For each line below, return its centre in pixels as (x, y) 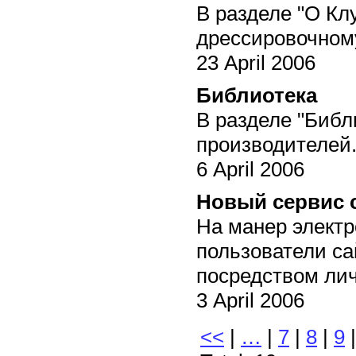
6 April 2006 (250, 169)
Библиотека (257, 95)
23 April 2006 (256, 62)
